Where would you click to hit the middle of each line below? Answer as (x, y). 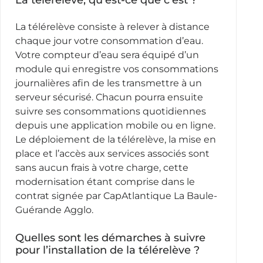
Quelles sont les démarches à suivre (110, 238)
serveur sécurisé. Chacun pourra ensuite (109, 97)
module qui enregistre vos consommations (117, 69)
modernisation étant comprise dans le (105, 182)
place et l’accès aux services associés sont (112, 154)
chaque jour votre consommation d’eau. (109, 41)
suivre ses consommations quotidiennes (110, 112)
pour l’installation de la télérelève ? (107, 250)
